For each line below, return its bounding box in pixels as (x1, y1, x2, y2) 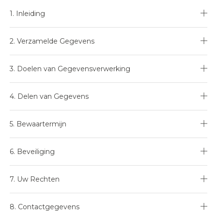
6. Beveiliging (10, 147, 55, 156)
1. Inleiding (10, 9, 45, 18)
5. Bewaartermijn (10, 120, 66, 128)
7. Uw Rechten (10, 175, 60, 184)
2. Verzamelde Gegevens (10, 37, 94, 46)
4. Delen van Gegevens (10, 92, 89, 101)
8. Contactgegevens (10, 202, 79, 211)
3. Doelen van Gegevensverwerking (10, 64, 130, 73)
